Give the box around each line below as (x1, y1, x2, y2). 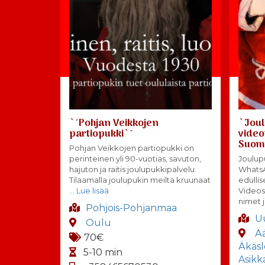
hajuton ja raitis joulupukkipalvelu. (69, 164, 196, 174)
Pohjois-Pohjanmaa (86, 202, 177, 214)
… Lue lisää (69, 185, 109, 195)
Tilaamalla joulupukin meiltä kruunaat (69, 174, 211, 185)
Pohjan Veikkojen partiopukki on (69, 143, 194, 153)
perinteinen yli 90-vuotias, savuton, (69, 153, 201, 163)
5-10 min (83, 246, 122, 258)
